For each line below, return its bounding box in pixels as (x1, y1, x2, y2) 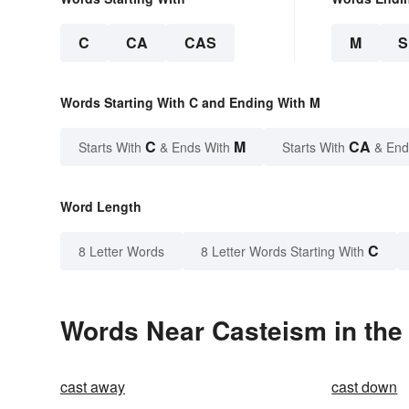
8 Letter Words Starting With (201, 242, 364, 261)
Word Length (60, 197, 142, 216)
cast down (331, 376, 398, 398)
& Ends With (156, 138, 234, 157)
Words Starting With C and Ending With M (60, 93, 320, 112)
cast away (60, 376, 125, 398)
